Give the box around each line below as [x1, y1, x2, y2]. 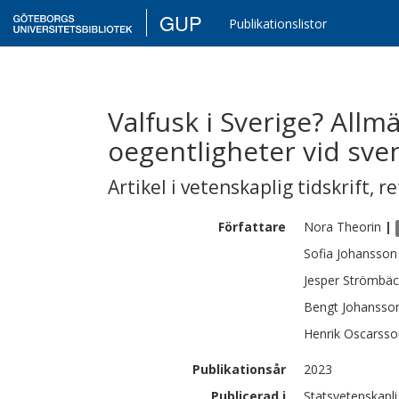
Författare [218, 218, 286, 235]
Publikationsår [192, 361, 286, 378]
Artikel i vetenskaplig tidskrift [108, 175, 370, 199]
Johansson [337, 245, 397, 262]
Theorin [337, 218, 381, 235]
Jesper [304, 272, 339, 289]
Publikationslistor [229, 15, 328, 32]
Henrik [304, 325, 340, 342]
